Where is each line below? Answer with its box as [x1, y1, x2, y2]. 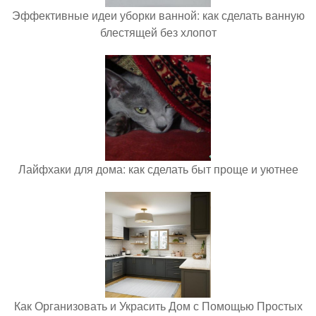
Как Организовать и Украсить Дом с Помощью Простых [13, 298, 303, 314]
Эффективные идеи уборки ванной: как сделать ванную [11, 7, 305, 23]
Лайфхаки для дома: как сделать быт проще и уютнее [18, 161, 298, 177]
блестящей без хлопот [99, 24, 217, 40]
